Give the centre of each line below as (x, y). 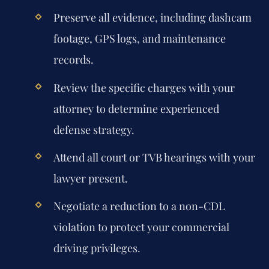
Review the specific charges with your (144, 87)
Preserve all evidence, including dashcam (152, 18)
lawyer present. (90, 178)
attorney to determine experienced (136, 108)
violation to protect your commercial (141, 227)
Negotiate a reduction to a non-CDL (139, 206)
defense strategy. (94, 129)
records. (73, 60)
